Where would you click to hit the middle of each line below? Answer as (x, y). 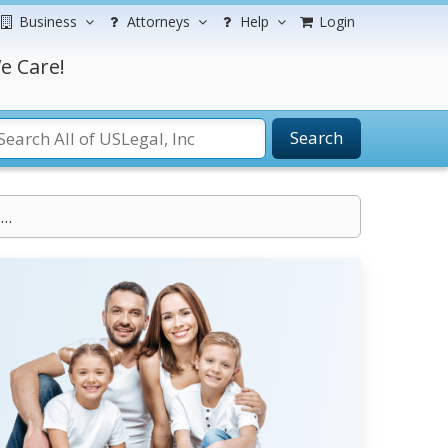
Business (48, 21)
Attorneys (158, 21)
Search (316, 137)
